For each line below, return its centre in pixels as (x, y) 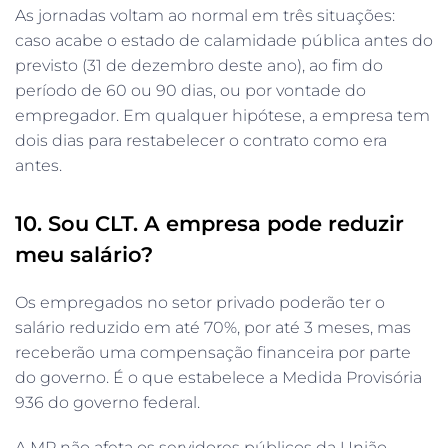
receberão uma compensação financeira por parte (213, 352)
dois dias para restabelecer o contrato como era (201, 140)
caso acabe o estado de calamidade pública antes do (224, 40)
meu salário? (84, 254)
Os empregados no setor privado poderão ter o (200, 302)
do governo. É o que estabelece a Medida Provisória (218, 377)
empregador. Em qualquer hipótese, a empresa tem (222, 115)
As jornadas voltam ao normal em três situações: (205, 15)
